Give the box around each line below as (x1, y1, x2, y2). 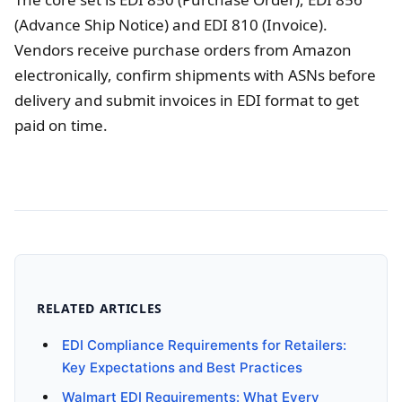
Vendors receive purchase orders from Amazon (14, 39, 352, 61)
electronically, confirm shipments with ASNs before (14, 65, 376, 86)
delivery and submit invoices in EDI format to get (14, 90, 359, 111)
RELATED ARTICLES (37, 300, 163, 318)
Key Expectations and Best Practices (62, 359, 302, 377)
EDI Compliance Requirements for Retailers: (62, 336, 346, 354)
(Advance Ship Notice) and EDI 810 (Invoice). (14, 14, 328, 36)
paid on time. (14, 115, 108, 136)
